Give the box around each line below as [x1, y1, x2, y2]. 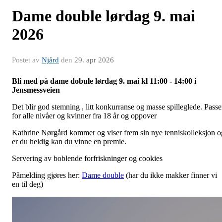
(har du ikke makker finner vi [124, 171, 217, 180]
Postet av [12, 56, 42, 64]
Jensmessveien [12, 86, 60, 95]
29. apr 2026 [74, 56, 114, 64]
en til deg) [12, 180, 43, 189]
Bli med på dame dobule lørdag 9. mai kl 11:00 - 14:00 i [12, 77, 196, 86]
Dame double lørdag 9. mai [12, 7, 195, 25]
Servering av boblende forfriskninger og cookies [12, 154, 163, 163]
